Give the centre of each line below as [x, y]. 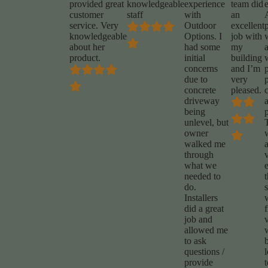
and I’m [245, 69]
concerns [201, 69]
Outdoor [200, 26]
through [199, 155]
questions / [204, 252]
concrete [200, 90]
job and [198, 220]
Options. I [203, 36]
